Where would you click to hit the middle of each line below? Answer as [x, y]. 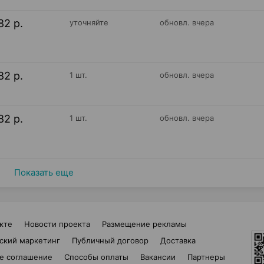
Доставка [178, 240]
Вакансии [158, 257]
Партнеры [206, 257]
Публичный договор [110, 240]
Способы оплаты [96, 257]
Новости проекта [57, 224]
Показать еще [44, 172]
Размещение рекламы [144, 224]
